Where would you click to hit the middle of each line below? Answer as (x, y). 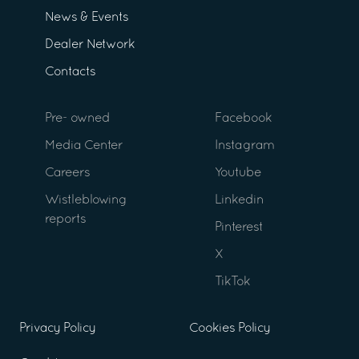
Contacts (70, 73)
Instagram (244, 146)
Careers (67, 173)
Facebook (243, 119)
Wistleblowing (86, 201)
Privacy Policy (57, 329)
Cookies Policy (230, 329)
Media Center (84, 146)
